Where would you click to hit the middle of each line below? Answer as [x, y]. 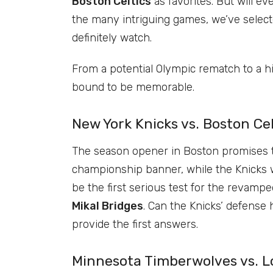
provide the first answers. [135, 224]
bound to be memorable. [133, 87]
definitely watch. [112, 38]
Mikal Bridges [108, 206]
